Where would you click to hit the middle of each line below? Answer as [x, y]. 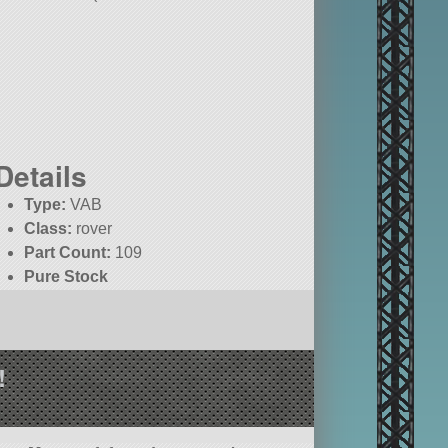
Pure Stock [66, 277]
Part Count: [68, 253]
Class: [48, 229]
